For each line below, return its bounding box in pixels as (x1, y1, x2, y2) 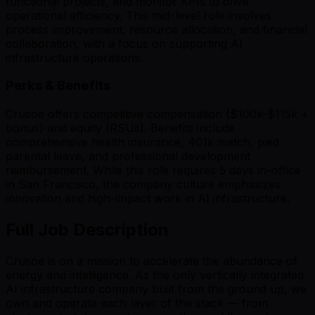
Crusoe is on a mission (6, 253, 129, 268)
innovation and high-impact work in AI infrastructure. (6, 191, 290, 206)
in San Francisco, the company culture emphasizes (6, 177, 281, 192)
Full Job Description (6, 219, 169, 240)
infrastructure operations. (6, 50, 143, 65)
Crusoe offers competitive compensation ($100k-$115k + (6, 107, 309, 122)
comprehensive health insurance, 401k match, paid (6, 135, 279, 150)
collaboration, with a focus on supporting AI (6, 36, 243, 51)
